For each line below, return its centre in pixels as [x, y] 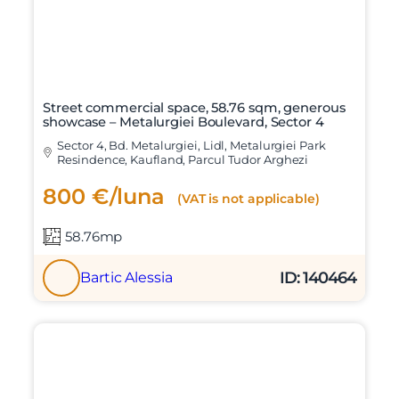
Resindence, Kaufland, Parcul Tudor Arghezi [183, 160]
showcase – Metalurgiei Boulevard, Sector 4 [183, 122]
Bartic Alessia [126, 278]
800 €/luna [104, 197]
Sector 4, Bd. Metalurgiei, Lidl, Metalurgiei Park [191, 146]
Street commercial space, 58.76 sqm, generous [194, 108]
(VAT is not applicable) [247, 198]
